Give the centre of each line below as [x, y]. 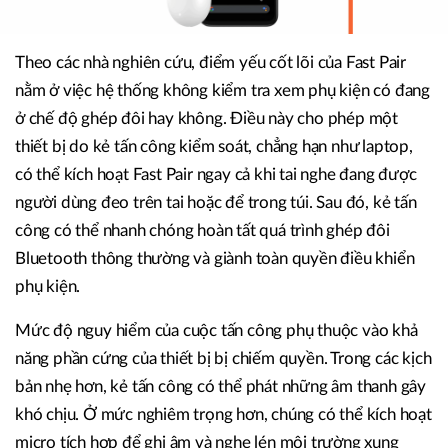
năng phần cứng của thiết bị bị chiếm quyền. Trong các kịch [223, 358]
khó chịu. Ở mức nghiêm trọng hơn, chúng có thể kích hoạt [223, 414]
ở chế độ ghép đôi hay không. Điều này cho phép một [206, 118]
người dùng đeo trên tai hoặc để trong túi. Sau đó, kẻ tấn [216, 202]
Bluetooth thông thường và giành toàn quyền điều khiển [215, 258]
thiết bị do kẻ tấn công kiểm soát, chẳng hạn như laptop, [214, 146]
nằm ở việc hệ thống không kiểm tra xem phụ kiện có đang [222, 90]
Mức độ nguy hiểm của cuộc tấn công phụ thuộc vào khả [216, 330]
